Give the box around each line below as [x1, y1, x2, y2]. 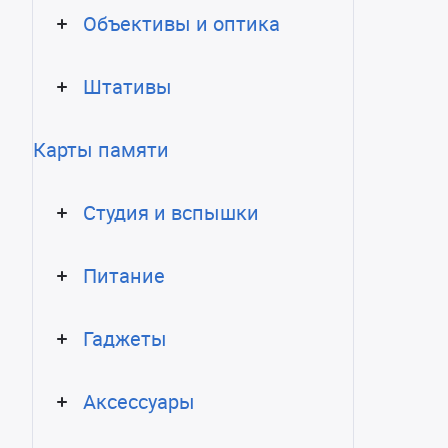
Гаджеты [83, 325, 167, 352]
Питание [83, 262, 165, 289]
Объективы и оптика [83, 10, 280, 37]
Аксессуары [83, 388, 195, 415]
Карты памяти [33, 136, 169, 163]
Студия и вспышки [83, 199, 259, 226]
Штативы [83, 73, 172, 100]
